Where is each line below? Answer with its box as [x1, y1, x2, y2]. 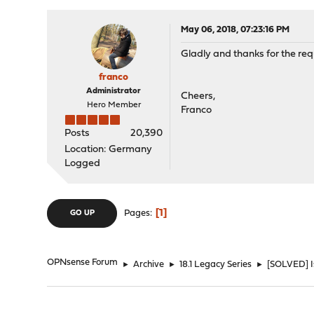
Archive [133, 260, 165, 269]
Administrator [86, 87, 142, 95]
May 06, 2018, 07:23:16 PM [181, 25, 290, 34]
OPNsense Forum [47, 258, 118, 267]
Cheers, [181, 91, 216, 102]
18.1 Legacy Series [179, 260, 252, 269]
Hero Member [86, 101, 141, 109]
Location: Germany [64, 144, 153, 155]
